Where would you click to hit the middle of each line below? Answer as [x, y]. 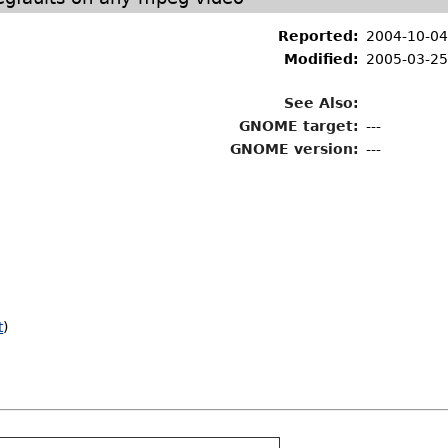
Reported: [319, 36]
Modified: [322, 59]
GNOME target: [299, 126]
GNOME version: [295, 149]
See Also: [322, 103]
